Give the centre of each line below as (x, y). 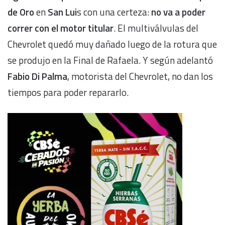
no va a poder (178, 12)
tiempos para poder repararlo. (68, 92)
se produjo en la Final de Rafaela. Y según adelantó (110, 60)
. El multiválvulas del (156, 28)
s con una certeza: (114, 12)
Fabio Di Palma (37, 76)
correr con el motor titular (61, 28)
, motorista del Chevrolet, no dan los (140, 76)
